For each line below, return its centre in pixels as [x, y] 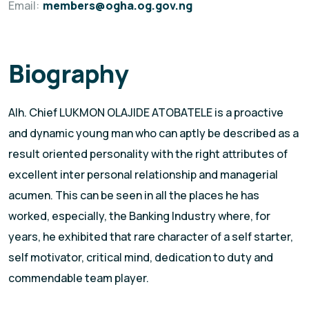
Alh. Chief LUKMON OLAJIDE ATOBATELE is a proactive [146, 113]
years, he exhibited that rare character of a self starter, [151, 237]
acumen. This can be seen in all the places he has [134, 196]
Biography [69, 74]
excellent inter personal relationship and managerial [143, 175]
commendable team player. [79, 278]
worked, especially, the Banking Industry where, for [139, 216]
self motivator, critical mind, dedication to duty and [141, 258]
